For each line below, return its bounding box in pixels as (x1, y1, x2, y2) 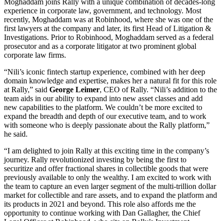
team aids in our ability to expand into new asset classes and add (4, 94, 203, 103)
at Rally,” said (4, 85, 49, 94)
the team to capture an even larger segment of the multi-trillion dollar (4, 182, 216, 191)
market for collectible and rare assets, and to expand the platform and (4, 191, 217, 200)
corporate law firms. (4, 51, 66, 60)
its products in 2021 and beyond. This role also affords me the (4, 200, 196, 209)
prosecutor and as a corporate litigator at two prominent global (4, 42, 196, 51)
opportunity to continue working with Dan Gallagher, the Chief (4, 209, 200, 218)
